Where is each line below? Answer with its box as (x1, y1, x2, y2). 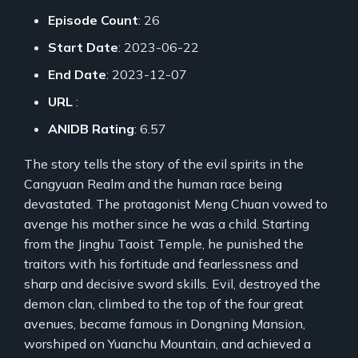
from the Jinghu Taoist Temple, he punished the (24, 235, 304, 252)
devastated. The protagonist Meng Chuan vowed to (24, 195, 328, 212)
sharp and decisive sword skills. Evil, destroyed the (24, 275, 320, 292)
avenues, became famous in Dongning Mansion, (24, 315, 305, 332)
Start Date (48, 38, 118, 55)
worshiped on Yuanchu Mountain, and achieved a (24, 335, 311, 352)
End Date (48, 66, 106, 82)
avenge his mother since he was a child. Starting (24, 215, 309, 232)
